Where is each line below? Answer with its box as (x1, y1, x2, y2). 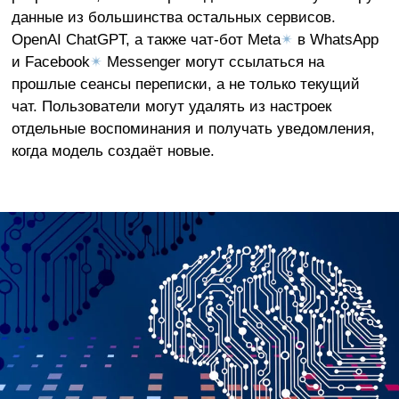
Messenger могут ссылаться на (102, 53, 324, 71)
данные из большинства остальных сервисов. (11, 8, 336, 27)
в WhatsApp (292, 30, 379, 49)
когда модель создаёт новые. (11, 142, 215, 160)
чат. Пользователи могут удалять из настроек (11, 97, 331, 116)
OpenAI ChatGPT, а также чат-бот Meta (11, 30, 281, 49)
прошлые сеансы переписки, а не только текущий (11, 75, 360, 94)
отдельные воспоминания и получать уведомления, (11, 119, 375, 138)
